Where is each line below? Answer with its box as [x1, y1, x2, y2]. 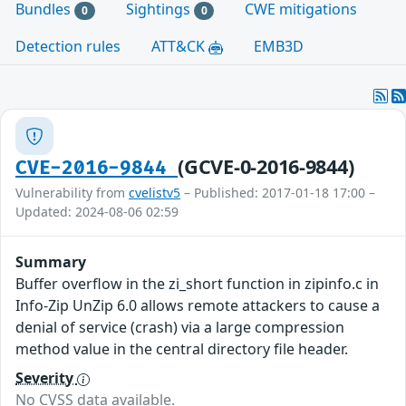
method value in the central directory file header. [15, 339, 348, 360]
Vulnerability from [15, 184, 129, 202]
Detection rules [15, 36, 121, 57]
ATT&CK [151, 36, 208, 57]
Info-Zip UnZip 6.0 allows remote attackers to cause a [15, 295, 380, 316]
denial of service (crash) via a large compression [15, 317, 344, 338]
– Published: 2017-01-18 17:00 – [180, 184, 375, 202]
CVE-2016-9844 [15, 157, 179, 180]
